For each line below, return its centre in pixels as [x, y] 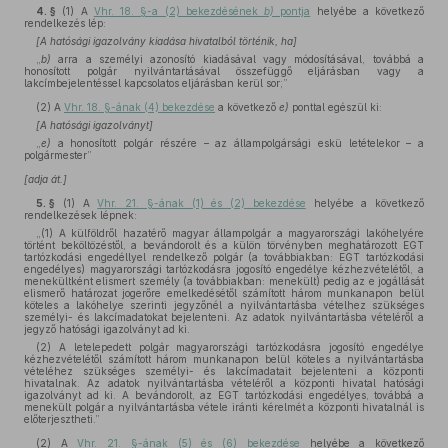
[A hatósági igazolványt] [94, 125]
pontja [292, 11]
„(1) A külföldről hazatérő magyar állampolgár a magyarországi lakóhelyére [230, 233]
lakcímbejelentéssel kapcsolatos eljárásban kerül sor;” [156, 83]
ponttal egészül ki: [335, 107]
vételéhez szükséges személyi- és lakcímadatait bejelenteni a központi [224, 371]
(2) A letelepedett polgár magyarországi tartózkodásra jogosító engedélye [230, 347]
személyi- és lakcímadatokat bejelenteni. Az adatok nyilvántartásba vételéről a [224, 317]
